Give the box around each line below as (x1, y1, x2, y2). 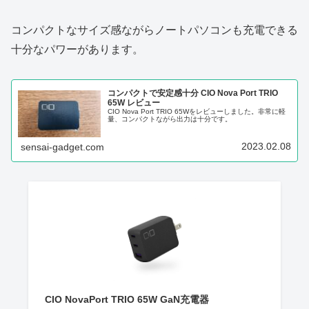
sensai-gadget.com (21, 141, 105, 153)
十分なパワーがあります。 (11, 43, 143, 55)
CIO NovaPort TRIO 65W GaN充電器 (44, 294, 209, 306)
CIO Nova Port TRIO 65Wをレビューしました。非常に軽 (108, 107, 286, 115)
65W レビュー (108, 97, 161, 108)
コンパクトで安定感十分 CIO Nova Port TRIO (108, 88, 279, 98)
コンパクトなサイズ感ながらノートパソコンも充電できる (11, 23, 298, 36)
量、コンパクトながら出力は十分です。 (108, 114, 232, 123)
